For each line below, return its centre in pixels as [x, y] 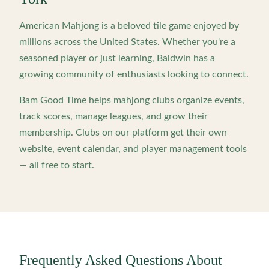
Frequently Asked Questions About [121, 260]
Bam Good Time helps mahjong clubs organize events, [132, 100]
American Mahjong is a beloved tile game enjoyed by [129, 26]
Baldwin [174, 58]
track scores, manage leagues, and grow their [113, 116]
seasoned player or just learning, [87, 58]
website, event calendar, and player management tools [133, 149]
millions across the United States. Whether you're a [127, 42]
